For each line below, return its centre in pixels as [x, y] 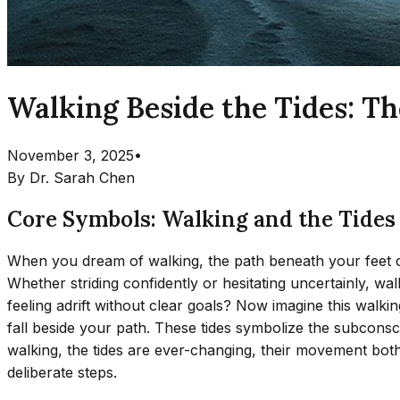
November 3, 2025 [71, 155]
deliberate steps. [62, 372]
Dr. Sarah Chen [82, 177]
